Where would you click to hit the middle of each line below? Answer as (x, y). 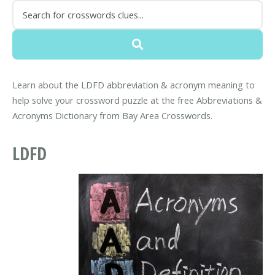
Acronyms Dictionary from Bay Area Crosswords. (112, 116)
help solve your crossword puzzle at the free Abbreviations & (137, 100)
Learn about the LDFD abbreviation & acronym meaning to (134, 85)
